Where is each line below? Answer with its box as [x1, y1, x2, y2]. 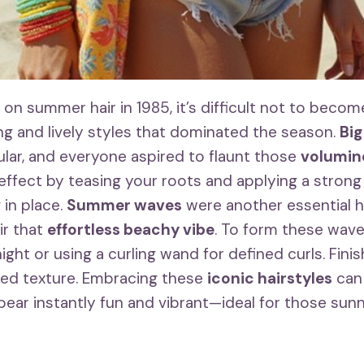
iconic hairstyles [207, 268, 332, 289]
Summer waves [67, 195, 182, 216]
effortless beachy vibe [47, 219, 214, 240]
